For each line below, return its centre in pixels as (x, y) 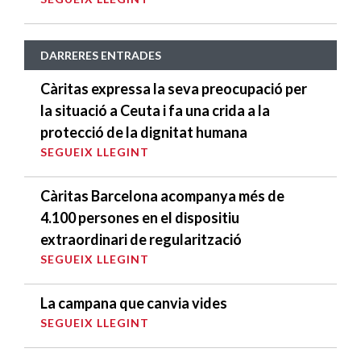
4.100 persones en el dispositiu (140, 218)
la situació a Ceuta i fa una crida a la (155, 111)
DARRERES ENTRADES (101, 56)
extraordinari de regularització (141, 240)
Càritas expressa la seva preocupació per (174, 89)
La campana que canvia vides (134, 303)
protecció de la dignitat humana (144, 133)
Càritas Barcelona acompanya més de (162, 196)
